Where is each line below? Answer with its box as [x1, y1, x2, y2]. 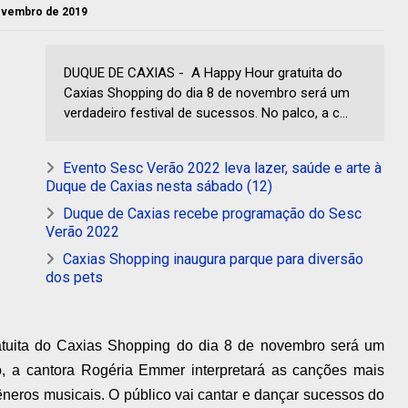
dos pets [46, 269, 103, 287]
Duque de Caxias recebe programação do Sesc [63, 205, 362, 223]
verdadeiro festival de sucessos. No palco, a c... [64, 105, 348, 122]
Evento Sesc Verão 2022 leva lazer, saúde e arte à [63, 159, 382, 178]
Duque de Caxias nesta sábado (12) [46, 178, 272, 196]
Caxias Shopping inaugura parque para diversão [63, 250, 363, 269]
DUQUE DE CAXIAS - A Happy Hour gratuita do [64, 65, 342, 82]
